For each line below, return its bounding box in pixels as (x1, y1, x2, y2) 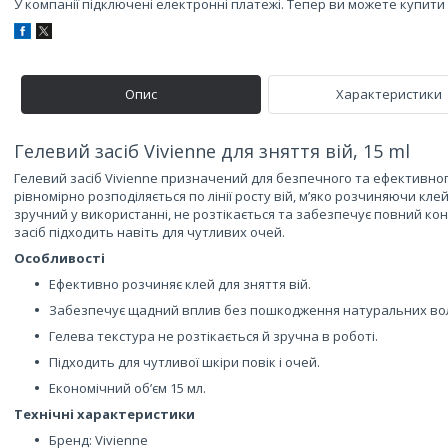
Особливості (14, 249, 105, 267)
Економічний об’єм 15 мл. (49, 379, 206, 397)
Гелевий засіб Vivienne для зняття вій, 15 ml (14, 139, 410, 163)
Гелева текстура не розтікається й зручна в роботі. (49, 327, 378, 345)
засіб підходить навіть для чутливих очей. (14, 223, 285, 241)
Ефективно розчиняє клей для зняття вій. (49, 275, 311, 293)
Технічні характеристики (14, 405, 195, 423)
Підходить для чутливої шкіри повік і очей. (49, 353, 320, 371)
